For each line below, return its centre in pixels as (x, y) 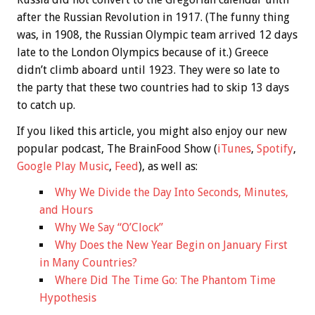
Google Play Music (63, 166)
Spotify (275, 148)
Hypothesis (68, 297)
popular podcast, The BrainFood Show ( (117, 148)
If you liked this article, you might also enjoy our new (152, 131)
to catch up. (46, 105)
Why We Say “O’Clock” (109, 227)
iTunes (234, 148)
